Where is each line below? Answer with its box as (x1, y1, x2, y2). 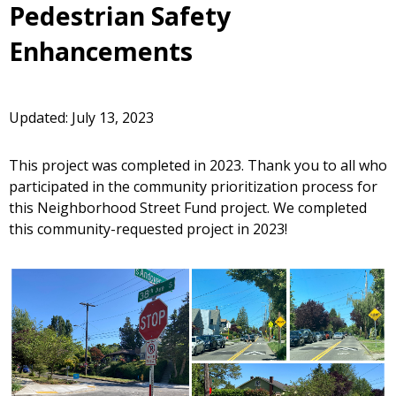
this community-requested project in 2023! (9, 218, 287, 239)
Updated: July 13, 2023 (9, 107, 154, 127)
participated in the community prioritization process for (9, 176, 377, 196)
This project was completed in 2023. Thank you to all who (9, 155, 387, 175)
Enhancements (9, 34, 193, 68)
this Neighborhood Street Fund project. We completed (9, 197, 367, 217)
